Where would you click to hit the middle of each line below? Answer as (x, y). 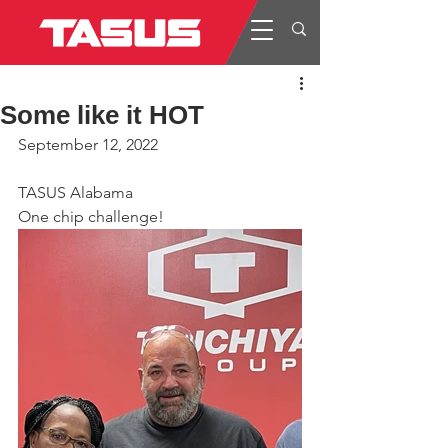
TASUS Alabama (75, 192)
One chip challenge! (91, 216)
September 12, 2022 (88, 144)
